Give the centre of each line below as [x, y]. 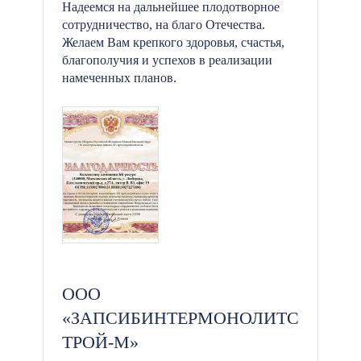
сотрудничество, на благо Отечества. [164, 25]
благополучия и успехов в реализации [167, 60]
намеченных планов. [119, 78]
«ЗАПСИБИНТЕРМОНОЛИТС [180, 318]
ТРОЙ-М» [100, 342]
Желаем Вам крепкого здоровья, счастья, [173, 42]
